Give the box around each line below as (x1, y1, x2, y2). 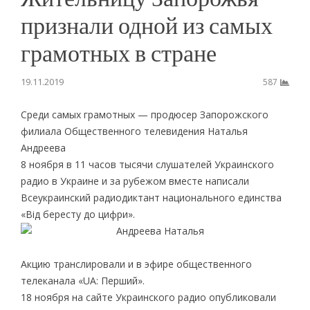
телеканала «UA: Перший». (20, 273, 145, 287)
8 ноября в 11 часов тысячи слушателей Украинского (20, 157, 274, 171)
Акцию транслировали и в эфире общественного (20, 257, 252, 271)
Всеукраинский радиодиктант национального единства (20, 190, 282, 204)
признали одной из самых (20, 10, 273, 39)
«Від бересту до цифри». (20, 207, 135, 221)
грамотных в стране (20, 37, 217, 67)
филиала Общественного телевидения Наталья (20, 124, 248, 138)
